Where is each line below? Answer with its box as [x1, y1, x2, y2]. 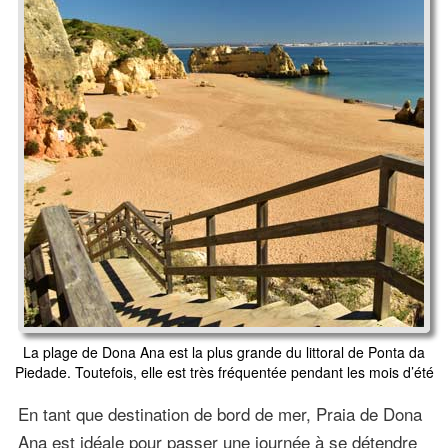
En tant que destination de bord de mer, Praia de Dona [17, 400, 422, 426]
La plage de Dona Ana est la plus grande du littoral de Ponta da [23, 341, 425, 362]
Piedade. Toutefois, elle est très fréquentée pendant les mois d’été [14, 361, 434, 382]
